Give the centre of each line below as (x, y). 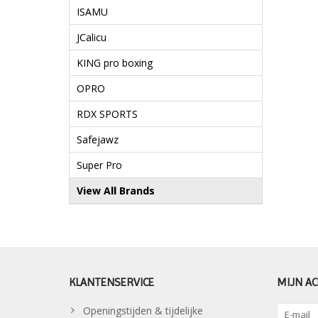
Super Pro (99, 165)
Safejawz (98, 140)
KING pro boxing (115, 63)
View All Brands (116, 191)
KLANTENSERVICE (111, 283)
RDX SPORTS (107, 114)
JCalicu (92, 38)
